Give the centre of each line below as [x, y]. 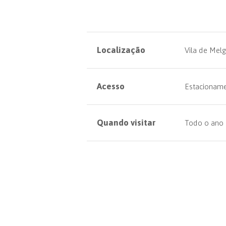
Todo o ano [204, 123]
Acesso [111, 86]
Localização [121, 50]
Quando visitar [126, 123]
